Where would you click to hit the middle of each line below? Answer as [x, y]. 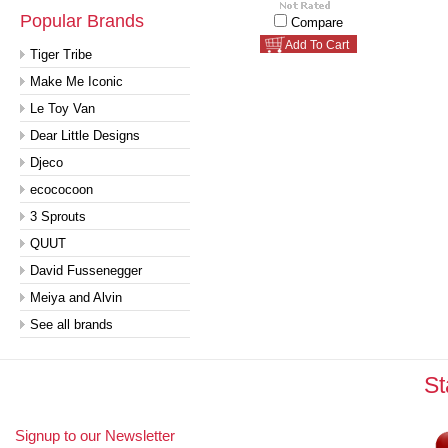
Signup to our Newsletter [95, 435]
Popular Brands [82, 21]
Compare [316, 22]
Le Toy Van [62, 108]
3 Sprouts [58, 216]
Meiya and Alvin [76, 297]
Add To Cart [316, 45]
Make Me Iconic [76, 81]
